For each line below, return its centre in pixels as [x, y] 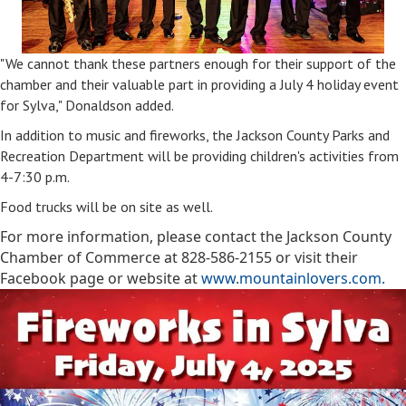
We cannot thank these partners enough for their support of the [201, 64]
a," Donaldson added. [111, 106]
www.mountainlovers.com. [293, 279]
